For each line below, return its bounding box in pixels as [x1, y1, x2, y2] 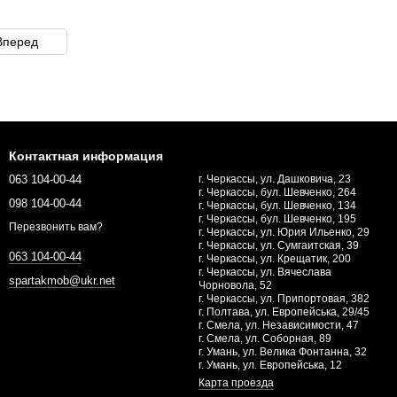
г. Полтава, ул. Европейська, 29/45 [198, 306, 370, 318]
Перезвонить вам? [9, 221, 103, 234]
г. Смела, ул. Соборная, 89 [198, 332, 331, 345]
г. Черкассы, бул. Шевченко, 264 [198, 186, 356, 198]
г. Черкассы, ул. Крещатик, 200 [198, 253, 351, 265]
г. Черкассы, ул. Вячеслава [198, 266, 331, 278]
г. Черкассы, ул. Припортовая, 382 [198, 292, 370, 305]
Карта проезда [198, 377, 274, 389]
